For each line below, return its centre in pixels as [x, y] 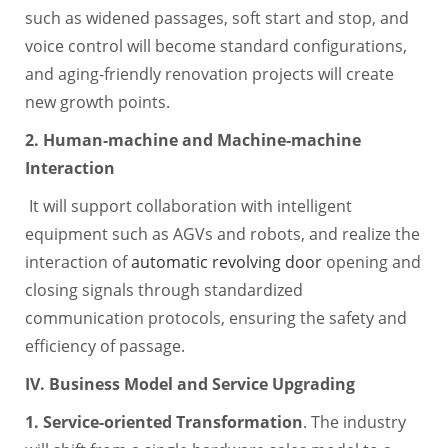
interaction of [77, 261]
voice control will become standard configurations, [215, 45]
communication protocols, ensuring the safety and [215, 317]
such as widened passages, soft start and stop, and [216, 17]
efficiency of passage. [104, 345]
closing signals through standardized [163, 289]
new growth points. [97, 101]
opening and [371, 261]
